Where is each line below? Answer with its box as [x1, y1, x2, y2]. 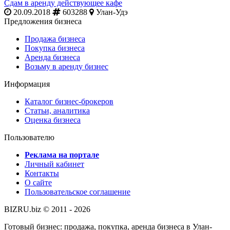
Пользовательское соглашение [25, 187, 130, 196]
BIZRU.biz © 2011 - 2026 [4, 204, 90, 214]
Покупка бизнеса [25, 43, 85, 52]
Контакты [25, 168, 59, 178]
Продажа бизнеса [25, 34, 85, 43]
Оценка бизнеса [25, 115, 81, 124]
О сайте [25, 178, 52, 187]
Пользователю [4, 132, 54, 142]
